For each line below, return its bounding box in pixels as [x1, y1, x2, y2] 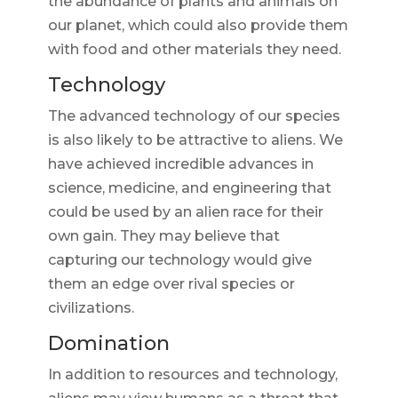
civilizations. [47, 299, 134, 317]
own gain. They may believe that [47, 227, 280, 245]
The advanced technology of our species [47, 107, 340, 125]
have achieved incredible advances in [47, 155, 314, 173]
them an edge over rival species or [47, 275, 295, 293]
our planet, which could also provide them [47, 17, 348, 35]
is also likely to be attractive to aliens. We [47, 131, 343, 149]
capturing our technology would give [47, 251, 312, 269]
